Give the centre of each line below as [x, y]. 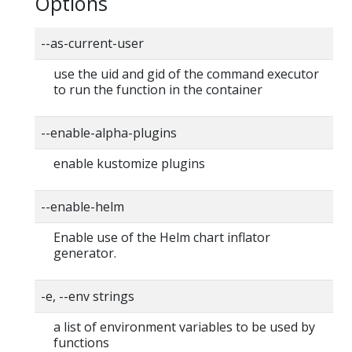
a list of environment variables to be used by [184, 326]
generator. [85, 253]
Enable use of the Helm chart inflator [162, 237]
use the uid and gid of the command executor [186, 73]
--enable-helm [82, 206]
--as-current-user [92, 43]
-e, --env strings [88, 296]
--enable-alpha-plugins [109, 132]
